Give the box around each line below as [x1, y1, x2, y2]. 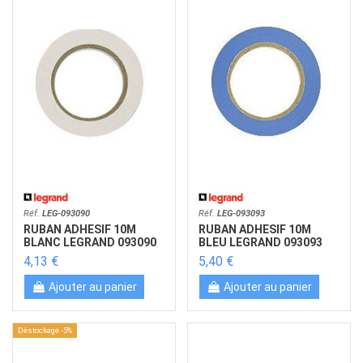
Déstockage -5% [18, 326, 72, 335]
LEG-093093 [217, 207, 266, 219]
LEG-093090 [42, 207, 91, 219]
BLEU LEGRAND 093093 [199, 236, 323, 250]
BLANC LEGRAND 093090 [23, 236, 157, 250]
